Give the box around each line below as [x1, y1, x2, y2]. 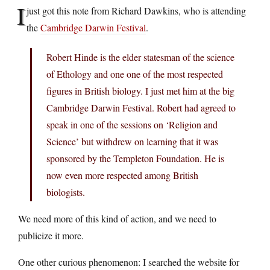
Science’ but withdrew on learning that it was [46, 134, 218, 148]
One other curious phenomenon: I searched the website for [18, 255, 239, 268]
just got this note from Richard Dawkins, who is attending [27, 4, 246, 17]
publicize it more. [18, 228, 84, 242]
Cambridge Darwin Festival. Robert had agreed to [46, 101, 236, 114]
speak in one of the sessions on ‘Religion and [46, 118, 218, 131]
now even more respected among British [46, 168, 198, 181]
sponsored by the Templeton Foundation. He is [46, 151, 224, 165]
